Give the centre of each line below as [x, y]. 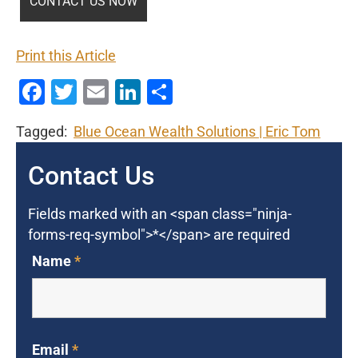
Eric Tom [293, 132]
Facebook [100, 92]
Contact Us [91, 176]
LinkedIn [189, 92]
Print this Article [66, 56]
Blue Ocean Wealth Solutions [165, 132]
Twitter [116, 92]
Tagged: [45, 132]
